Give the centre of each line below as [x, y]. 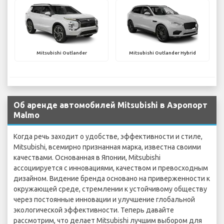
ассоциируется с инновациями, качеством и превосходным [111, 168]
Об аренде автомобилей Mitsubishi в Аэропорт [110, 105]
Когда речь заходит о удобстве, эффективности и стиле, [108, 137]
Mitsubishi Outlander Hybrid [162, 53]
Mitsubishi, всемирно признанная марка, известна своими [107, 147]
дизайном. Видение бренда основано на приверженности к [112, 179]
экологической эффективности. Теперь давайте [94, 210]
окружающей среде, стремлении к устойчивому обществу [110, 189]
